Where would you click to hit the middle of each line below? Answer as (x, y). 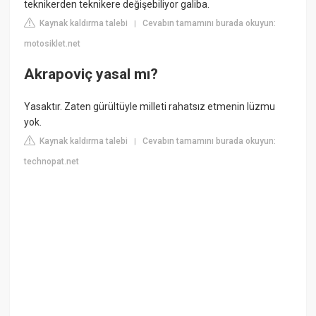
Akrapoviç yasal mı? (91, 74)
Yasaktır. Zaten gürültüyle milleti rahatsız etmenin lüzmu (150, 106)
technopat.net (52, 161)
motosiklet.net (53, 43)
